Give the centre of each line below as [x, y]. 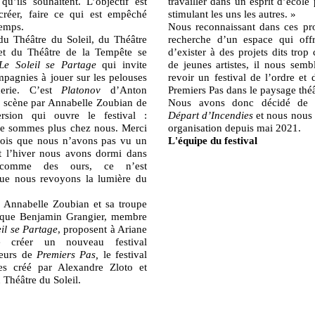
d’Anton [124, 90]
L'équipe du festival [213, 141]
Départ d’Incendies [211, 115]
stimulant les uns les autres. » [232, 14]
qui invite [121, 65]
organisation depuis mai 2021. [234, 128]
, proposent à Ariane [103, 229]
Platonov [81, 90]
